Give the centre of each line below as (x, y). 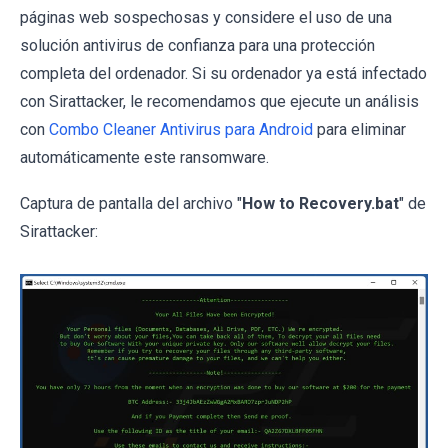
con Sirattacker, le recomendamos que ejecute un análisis (219, 101)
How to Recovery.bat (320, 203)
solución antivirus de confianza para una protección (197, 45)
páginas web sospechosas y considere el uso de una (206, 17)
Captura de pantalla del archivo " (131, 203)
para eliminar (359, 129)
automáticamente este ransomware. (144, 157)
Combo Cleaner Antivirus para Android (181, 129)
